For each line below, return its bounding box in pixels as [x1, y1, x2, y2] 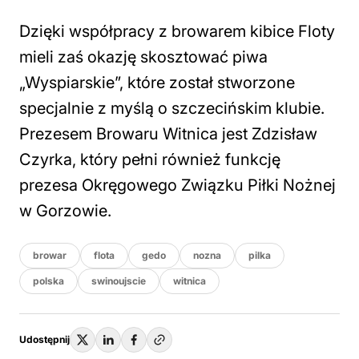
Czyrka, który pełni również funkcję [19, 150, 280, 169]
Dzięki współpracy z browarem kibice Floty [19, 22, 335, 41]
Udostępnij [19, 333, 70, 345]
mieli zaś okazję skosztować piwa [19, 47, 268, 67]
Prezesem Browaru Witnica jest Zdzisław [19, 124, 317, 143]
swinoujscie [91, 275, 146, 287]
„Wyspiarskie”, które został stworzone [19, 73, 295, 92]
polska [33, 275, 64, 287]
